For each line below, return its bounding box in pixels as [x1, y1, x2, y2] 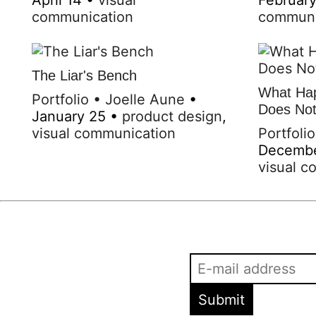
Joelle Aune [105, 90, 185, 108]
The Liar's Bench [32, 67, 137, 83]
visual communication [32, 124, 176, 142]
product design [122, 107, 222, 125]
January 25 [32, 107, 106, 125]
